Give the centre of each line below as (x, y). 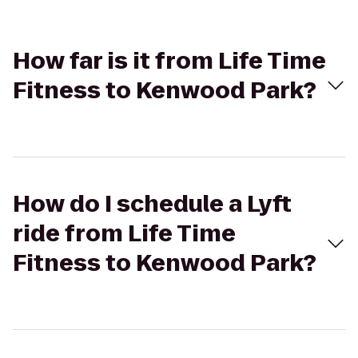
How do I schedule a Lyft (152, 204)
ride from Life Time (124, 234)
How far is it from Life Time (169, 61)
